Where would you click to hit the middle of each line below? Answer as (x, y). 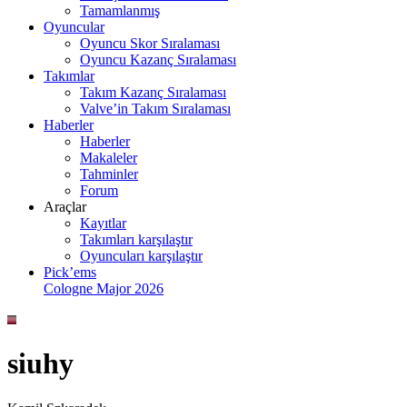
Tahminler (109, 174)
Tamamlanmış (120, 10)
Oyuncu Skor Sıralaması (150, 43)
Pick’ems (70, 272)
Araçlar (65, 207)
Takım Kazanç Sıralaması (153, 92)
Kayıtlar (103, 223)
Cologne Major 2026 (104, 288)
